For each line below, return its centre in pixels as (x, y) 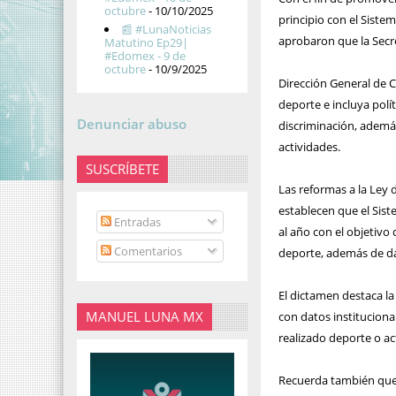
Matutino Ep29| (147, 43)
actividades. (310, 147)
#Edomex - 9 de (145, 56)
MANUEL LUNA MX (145, 316)
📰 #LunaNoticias (167, 30)
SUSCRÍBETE (122, 168)
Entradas (136, 222)
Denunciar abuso (132, 123)
